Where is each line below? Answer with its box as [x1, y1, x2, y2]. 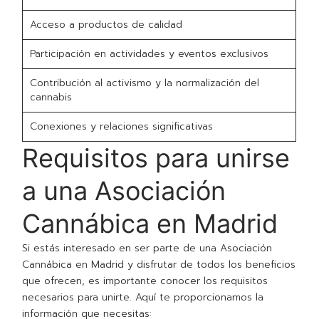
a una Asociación [22, 175, 226, 207]
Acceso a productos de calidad [30, 17, 183, 33]
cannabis [30, 90, 73, 105]
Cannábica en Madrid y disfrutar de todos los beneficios [22, 257, 296, 273]
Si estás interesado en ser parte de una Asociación [22, 241, 273, 256]
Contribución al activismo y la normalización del [30, 75, 260, 91]
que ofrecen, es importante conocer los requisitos [22, 273, 268, 289]
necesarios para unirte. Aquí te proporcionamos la [22, 290, 264, 305]
